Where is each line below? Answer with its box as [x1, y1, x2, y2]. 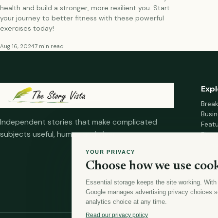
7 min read [35, 42, 64, 50]
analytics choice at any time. [86, 198, 167, 205]
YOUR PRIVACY [86, 149, 136, 155]
